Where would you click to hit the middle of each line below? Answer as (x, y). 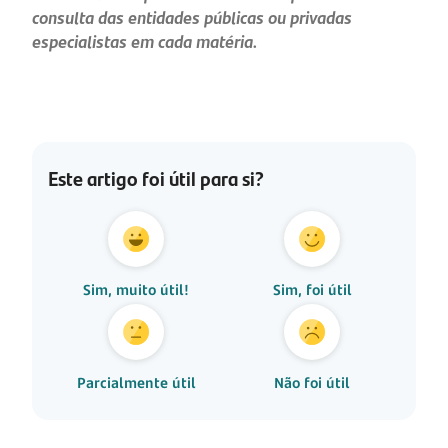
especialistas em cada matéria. (145, 42)
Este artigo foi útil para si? (156, 178)
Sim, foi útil (312, 290)
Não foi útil (312, 383)
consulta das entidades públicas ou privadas (192, 18)
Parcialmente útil (136, 383)
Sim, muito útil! (136, 290)
